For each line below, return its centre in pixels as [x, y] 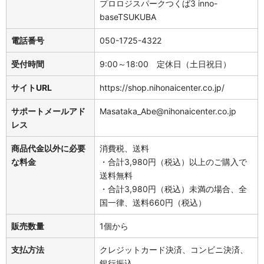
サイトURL [32, 87]
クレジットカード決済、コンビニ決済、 [174, 249]
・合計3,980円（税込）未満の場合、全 [173, 189]
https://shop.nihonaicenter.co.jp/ [162, 87]
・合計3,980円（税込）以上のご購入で [173, 161]
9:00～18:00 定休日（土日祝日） [165, 64]
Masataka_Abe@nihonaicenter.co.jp [168, 111]
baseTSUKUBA [128, 16]
